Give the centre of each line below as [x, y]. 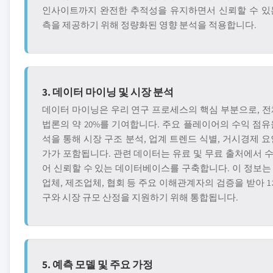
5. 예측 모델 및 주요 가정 [97, 264]
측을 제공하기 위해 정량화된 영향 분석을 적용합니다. [149, 25]
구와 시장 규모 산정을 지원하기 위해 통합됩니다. [140, 197]
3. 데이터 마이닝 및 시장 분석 [108, 92]
